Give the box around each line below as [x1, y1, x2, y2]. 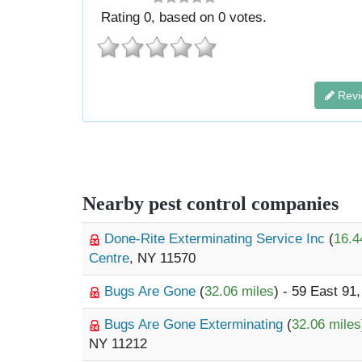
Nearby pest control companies [82, 193, 339, 214]
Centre [89, 250, 129, 266]
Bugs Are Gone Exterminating [104, 317, 287, 332]
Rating [101, 10, 145, 25]
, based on [151, 10, 219, 25]
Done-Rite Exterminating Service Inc [104, 231, 329, 246]
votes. [225, 10, 267, 25]
